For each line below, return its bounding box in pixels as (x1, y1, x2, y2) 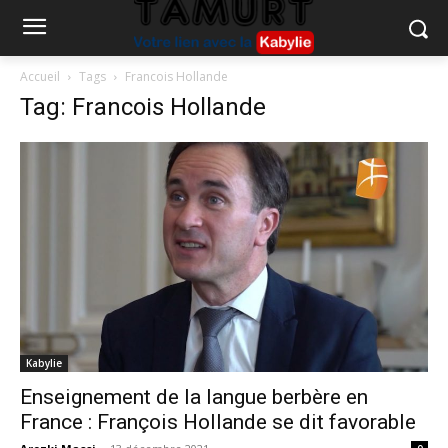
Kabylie (26, 355, 62, 370)
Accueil (20, 68, 60, 85)
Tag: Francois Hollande (20, 93, 266, 121)
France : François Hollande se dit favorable (20, 409, 416, 434)
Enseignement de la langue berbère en (20, 384, 368, 409)
